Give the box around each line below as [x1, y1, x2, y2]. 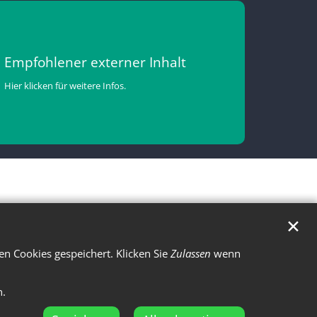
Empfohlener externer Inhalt [4, 53, 186, 71]
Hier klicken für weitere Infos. [4, 79, 126, 93]
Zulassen [171, 246, 211, 260]
